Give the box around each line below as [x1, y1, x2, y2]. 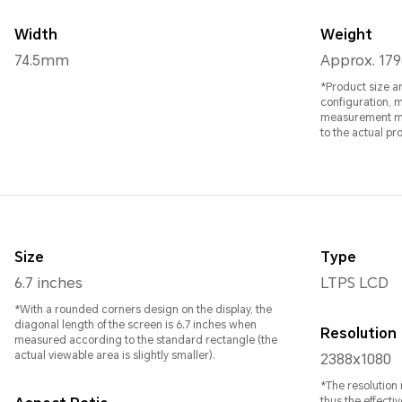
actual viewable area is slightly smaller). [14, 349, 215, 363]
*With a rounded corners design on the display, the [14, 303, 272, 317]
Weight [320, 26, 372, 44]
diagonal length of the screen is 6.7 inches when [14, 319, 257, 332]
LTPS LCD [320, 275, 389, 293]
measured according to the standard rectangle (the [14, 334, 277, 347]
